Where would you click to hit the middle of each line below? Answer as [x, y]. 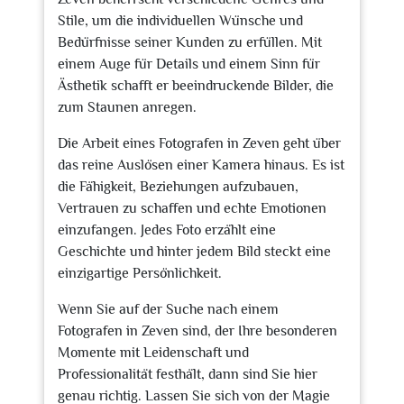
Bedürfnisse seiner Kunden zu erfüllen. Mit [190, 42]
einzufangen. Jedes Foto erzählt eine [167, 230]
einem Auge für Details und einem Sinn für [189, 64]
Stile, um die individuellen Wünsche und [180, 21]
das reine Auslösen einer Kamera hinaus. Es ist [201, 165]
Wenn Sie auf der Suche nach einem [168, 309]
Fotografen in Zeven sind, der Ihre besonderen [197, 331]
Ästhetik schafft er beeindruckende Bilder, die [196, 86]
